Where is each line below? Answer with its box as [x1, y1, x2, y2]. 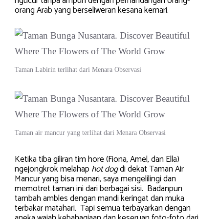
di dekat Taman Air [118, 162, 184, 176]
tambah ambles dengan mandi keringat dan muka [15, 191, 184, 205]
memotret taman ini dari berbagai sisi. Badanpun [15, 181, 182, 196]
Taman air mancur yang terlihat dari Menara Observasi [15, 129, 166, 137]
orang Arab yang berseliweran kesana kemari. [15, 3, 169, 18]
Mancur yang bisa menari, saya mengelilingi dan [15, 172, 176, 186]
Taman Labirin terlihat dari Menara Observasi [15, 65, 141, 73]
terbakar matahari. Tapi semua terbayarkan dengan [15, 201, 191, 215]
